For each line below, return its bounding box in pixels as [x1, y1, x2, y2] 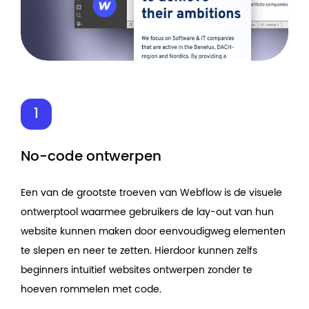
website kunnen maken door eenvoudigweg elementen [21, 226, 286, 237]
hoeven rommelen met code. [21, 284, 161, 295]
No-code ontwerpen [21, 149, 161, 163]
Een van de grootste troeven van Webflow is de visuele [21, 188, 282, 198]
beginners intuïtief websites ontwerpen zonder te [21, 265, 252, 275]
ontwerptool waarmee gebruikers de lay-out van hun [21, 207, 274, 217]
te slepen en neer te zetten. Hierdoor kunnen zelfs [21, 246, 257, 256]
